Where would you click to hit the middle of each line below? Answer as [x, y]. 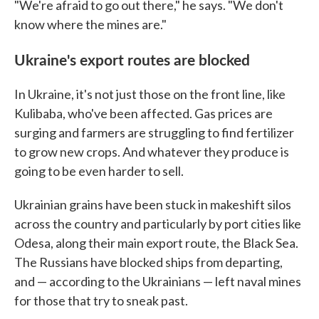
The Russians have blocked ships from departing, [148, 262]
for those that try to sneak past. [101, 300]
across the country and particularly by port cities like [158, 224]
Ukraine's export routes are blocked [132, 59]
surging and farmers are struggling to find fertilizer [154, 132]
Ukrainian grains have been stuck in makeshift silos [153, 204]
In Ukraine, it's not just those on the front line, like [150, 94]
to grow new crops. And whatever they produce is [152, 152]
